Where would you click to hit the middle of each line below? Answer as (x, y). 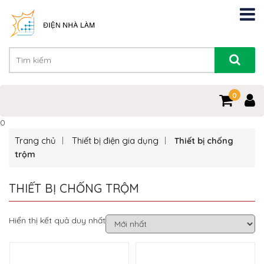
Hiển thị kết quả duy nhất (57, 221)
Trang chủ (35, 141)
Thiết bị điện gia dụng (115, 141)
